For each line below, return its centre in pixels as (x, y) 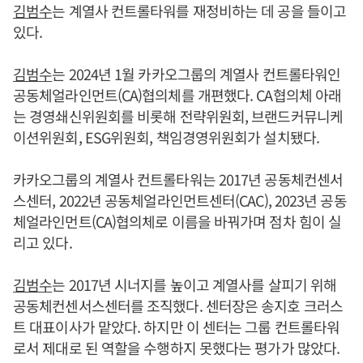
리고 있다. (43, 242)
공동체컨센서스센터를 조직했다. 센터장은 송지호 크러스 (178, 305)
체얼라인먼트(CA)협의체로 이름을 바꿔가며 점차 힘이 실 (177, 221)
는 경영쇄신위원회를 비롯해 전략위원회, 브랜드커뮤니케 (178, 115)
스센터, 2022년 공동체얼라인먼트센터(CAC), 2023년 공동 (180, 200)
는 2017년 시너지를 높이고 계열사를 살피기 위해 (194, 284)
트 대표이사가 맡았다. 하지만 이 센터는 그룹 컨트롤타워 (177, 326)
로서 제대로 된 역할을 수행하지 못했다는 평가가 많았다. (177, 347)
